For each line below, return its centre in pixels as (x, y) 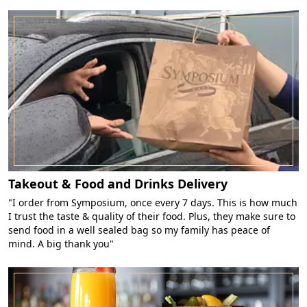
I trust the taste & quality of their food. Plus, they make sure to (152, 217)
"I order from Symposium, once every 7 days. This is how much (153, 203)
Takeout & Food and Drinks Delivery (118, 184)
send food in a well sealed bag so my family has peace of (139, 230)
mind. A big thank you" (61, 244)
